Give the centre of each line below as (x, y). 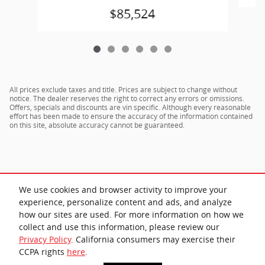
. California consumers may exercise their (153, 240)
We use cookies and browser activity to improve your (123, 190)
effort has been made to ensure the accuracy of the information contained (131, 116)
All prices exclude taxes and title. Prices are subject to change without (123, 89)
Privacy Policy (45, 240)
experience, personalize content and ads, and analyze (125, 202)
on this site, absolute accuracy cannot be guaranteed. (97, 125)
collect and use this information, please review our (119, 227)
